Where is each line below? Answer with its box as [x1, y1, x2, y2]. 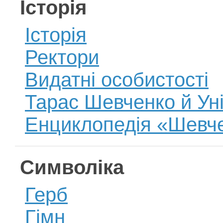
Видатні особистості [25, 69, 209, 91]
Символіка [20, 156, 124, 178]
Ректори [25, 46, 99, 68]
